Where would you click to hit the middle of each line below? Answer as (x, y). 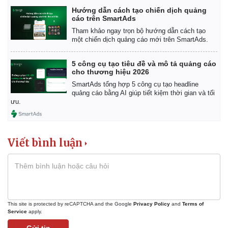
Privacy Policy (152, 204)
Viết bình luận (45, 142)
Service (17, 211)
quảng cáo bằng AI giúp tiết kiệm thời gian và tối (143, 93)
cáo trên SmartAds (104, 18)
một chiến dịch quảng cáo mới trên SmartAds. (140, 39)
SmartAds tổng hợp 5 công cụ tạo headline (135, 84)
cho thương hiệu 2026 (110, 72)
